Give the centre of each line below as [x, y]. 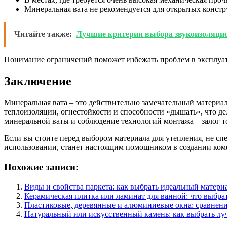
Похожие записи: [41, 167]
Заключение [38, 81]
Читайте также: [43, 34]
